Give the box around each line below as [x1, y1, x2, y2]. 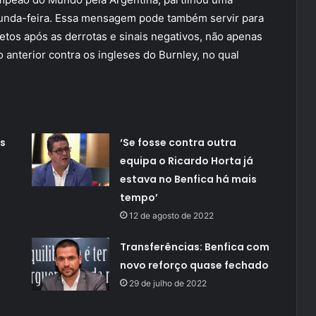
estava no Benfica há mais [119, 172, 257, 187]
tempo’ [119, 190, 158, 205]
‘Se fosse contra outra [119, 135, 236, 150]
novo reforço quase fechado [119, 258, 269, 273]
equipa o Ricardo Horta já [119, 154, 253, 169]
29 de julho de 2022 [128, 278, 207, 289]
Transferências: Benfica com [119, 240, 269, 255]
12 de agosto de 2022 [128, 210, 214, 221]
